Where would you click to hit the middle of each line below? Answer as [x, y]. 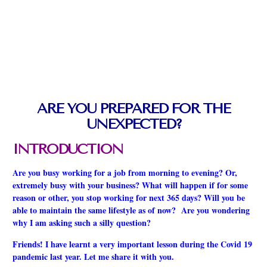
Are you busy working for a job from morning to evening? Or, [125, 173]
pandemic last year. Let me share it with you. [93, 256]
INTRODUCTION [68, 149]
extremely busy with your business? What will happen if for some [130, 185]
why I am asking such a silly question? [82, 223]
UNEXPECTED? [133, 124]
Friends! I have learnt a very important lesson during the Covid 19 [132, 244]
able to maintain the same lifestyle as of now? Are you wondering [131, 210]
